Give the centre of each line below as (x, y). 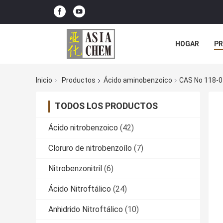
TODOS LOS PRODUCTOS (106, 106)
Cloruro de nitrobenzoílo (90, 148)
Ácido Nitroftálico (80, 189)
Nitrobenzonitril (75, 169)
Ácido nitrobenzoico (83, 128)
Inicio (44, 80)
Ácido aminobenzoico (138, 80)
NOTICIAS (191, 66)
